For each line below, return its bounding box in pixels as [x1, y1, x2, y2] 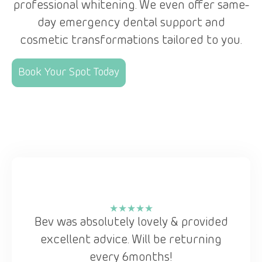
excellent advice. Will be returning [40, 233, 222, 247]
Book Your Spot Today [18, 65, 119, 79]
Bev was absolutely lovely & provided [34, 215, 228, 230]
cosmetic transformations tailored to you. [20, 34, 242, 49]
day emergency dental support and [37, 16, 225, 31]
